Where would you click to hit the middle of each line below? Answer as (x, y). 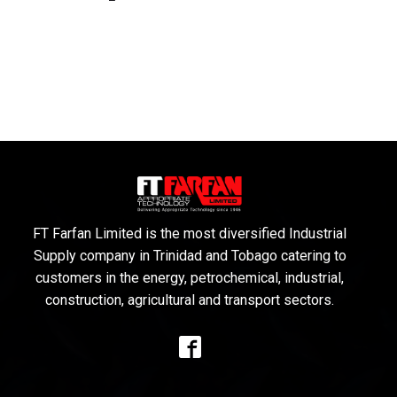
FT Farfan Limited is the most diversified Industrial (190, 233)
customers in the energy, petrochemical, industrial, (190, 277)
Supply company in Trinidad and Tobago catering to (190, 255)
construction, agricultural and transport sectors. (190, 300)
